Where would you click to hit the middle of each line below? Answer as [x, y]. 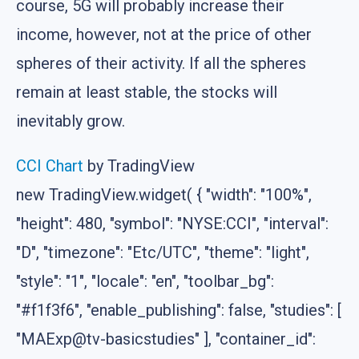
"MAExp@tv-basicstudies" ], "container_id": [166, 339]
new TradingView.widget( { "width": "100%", [164, 194]
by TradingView [139, 165]
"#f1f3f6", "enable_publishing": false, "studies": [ [179, 310]
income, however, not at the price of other [164, 34]
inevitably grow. [71, 121]
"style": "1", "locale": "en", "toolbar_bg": [145, 281]
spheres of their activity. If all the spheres [161, 63]
